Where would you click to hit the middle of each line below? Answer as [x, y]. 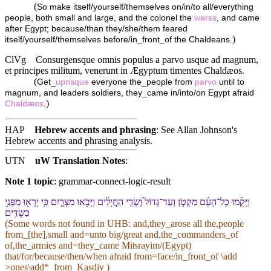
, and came [238, 18]
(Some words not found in [56, 224]
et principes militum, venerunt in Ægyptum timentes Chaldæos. [125, 71]
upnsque [72, 82]
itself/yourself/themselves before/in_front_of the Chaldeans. [119, 40]
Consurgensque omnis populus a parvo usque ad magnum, [147, 60]
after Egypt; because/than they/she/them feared [96, 29]
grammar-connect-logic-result [115, 181]
